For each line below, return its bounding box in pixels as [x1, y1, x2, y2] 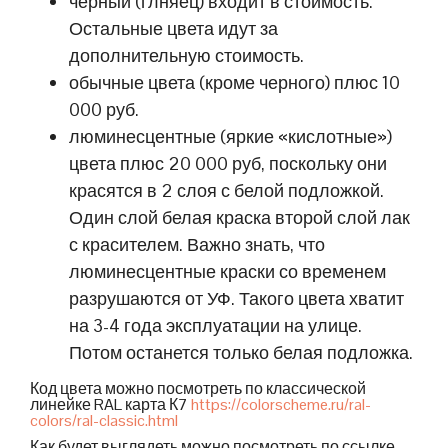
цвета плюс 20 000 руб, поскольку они [69, 151, 388, 175]
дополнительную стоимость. [69, 43, 305, 67]
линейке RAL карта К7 [30, 394, 191, 416]
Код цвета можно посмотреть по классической [30, 378, 366, 400]
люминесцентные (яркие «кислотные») [69, 124, 393, 148]
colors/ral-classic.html [30, 410, 178, 432]
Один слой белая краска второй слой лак [69, 205, 411, 229]
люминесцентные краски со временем [69, 259, 387, 283]
